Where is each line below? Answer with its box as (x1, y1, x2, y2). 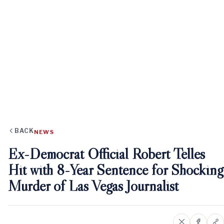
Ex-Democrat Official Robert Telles (8, 144, 205, 163)
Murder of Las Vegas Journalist (8, 176, 178, 195)
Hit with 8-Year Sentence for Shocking (8, 160, 223, 179)
